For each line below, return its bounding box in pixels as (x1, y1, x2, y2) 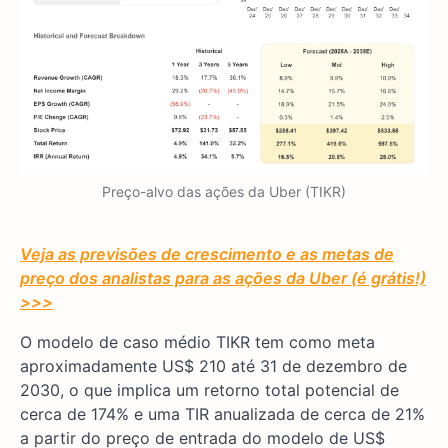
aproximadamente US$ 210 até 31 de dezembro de (20, 355, 407, 376)
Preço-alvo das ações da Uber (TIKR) (102, 182, 346, 200)
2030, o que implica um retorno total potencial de (20, 379, 399, 400)
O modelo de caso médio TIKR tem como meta (20, 331, 375, 352)
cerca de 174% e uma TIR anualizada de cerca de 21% (20, 403, 425, 424)
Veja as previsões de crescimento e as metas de (20, 243, 394, 264)
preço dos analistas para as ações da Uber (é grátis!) (20, 267, 426, 288)
